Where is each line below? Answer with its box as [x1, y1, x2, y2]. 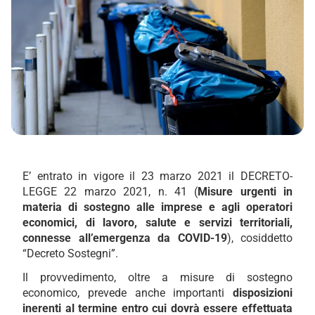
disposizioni [233, 285, 292, 300]
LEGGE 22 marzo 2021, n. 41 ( [22, 184, 198, 198]
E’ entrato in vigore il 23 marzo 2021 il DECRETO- [22, 169, 292, 183]
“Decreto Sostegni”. [22, 246, 118, 260]
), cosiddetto [226, 231, 292, 245]
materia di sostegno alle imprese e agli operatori [22, 200, 292, 214]
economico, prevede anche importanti [22, 285, 233, 300]
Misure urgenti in [198, 184, 292, 198]
